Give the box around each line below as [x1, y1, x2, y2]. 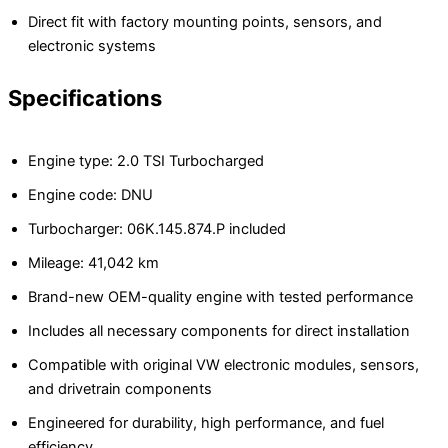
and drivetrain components [28, 379, 212, 398]
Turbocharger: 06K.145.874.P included [28, 219, 286, 238]
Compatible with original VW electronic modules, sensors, [28, 355, 419, 374]
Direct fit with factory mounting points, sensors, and [28, 12, 382, 31]
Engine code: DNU [28, 185, 153, 204]
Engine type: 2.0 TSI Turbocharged [28, 151, 264, 170]
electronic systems [28, 36, 156, 55]
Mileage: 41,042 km [28, 253, 159, 272]
